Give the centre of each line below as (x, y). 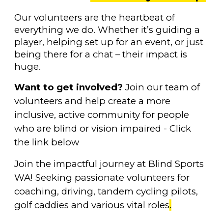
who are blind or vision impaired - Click (103, 128)
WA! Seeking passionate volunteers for (102, 177)
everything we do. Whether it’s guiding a (107, 29)
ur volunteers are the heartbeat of (98, 17)
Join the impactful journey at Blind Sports (109, 164)
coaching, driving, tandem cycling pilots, (106, 191)
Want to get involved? (69, 87)
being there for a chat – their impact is (101, 54)
